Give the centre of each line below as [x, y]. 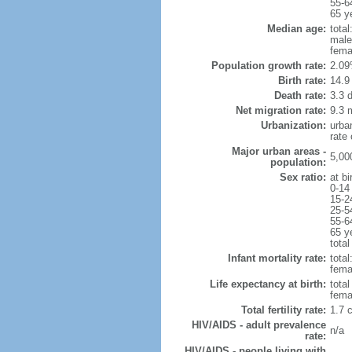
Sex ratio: [302, 177]
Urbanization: [293, 125]
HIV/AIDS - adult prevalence [258, 325]
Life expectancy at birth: [268, 284]
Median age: [296, 29]
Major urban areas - [279, 151]
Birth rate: [302, 81]
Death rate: [300, 95]
